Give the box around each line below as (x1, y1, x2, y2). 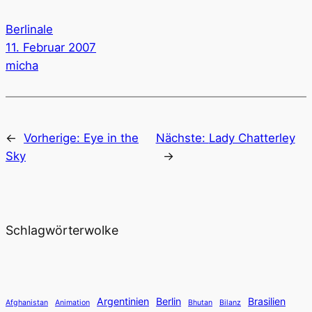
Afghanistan (6, 297, 48, 307)
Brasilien (248, 295, 286, 307)
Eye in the (84, 130, 139, 145)
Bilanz (219, 297, 241, 307)
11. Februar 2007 (6, 40, 96, 55)
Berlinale (6, 22, 53, 37)
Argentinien (97, 295, 149, 307)
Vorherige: (24, 130, 84, 145)
